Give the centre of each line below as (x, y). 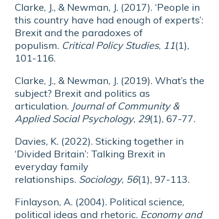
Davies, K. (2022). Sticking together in (99, 141)
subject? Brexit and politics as (82, 93)
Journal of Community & (125, 106)
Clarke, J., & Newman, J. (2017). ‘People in (107, 7)
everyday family (52, 166)
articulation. (43, 106)
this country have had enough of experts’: (109, 20)
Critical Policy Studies (110, 45)
